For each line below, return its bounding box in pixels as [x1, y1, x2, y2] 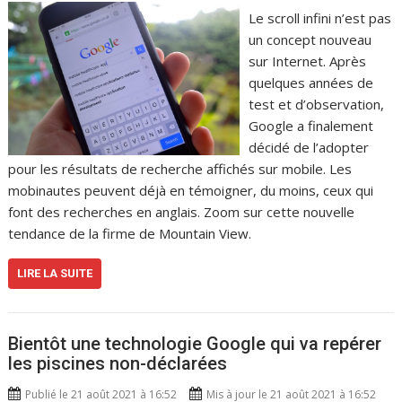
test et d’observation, [248, 95, 384, 113]
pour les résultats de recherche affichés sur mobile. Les [8, 160, 353, 178]
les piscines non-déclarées [8, 352, 228, 374]
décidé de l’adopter [248, 138, 369, 156]
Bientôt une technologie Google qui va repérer [8, 332, 382, 354]
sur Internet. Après [248, 52, 366, 70]
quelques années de [248, 74, 373, 92]
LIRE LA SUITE [17, 267, 93, 280]
